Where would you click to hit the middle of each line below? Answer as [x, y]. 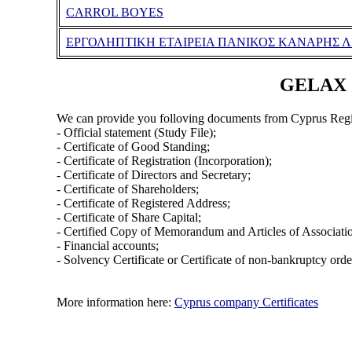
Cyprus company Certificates [246, 302]
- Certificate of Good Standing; [133, 146]
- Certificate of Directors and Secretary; [153, 174]
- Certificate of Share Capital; [128, 217]
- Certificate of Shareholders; [127, 189]
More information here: [115, 302]
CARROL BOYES [114, 13]
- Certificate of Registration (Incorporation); [164, 160]
